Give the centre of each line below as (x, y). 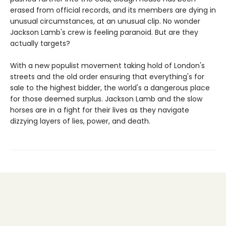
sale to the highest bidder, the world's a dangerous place (110, 88)
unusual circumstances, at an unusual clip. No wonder (105, 21)
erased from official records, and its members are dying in (113, 10)
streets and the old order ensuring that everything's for (107, 76)
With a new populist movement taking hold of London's (107, 65)
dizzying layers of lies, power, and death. (80, 121)
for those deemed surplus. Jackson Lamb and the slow (106, 99)
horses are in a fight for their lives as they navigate (100, 110)
